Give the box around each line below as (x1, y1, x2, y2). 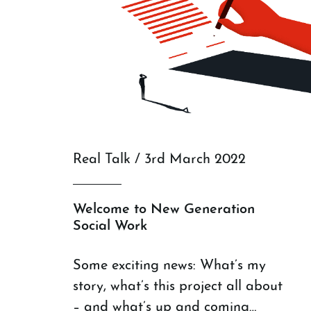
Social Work (73, 219, 147, 233)
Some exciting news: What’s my (73, 258, 266, 273)
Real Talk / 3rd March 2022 (73, 152, 246, 167)
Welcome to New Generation (73, 202, 255, 217)
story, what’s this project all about (73, 279, 283, 294)
